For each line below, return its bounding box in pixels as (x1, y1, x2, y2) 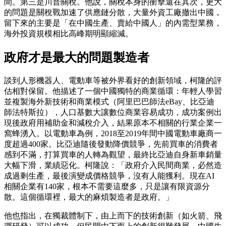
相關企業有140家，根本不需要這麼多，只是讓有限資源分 (4, 182, 210, 191)
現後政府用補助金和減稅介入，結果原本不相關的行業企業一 (4, 118, 222, 127)
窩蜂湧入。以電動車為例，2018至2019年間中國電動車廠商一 (4, 129, 222, 138)
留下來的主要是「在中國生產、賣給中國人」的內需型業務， (4, 18, 222, 27)
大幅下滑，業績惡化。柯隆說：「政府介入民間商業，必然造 (4, 160, 222, 169)
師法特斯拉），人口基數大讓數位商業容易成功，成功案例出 (4, 107, 222, 117)
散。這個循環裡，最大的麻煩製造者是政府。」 (4, 192, 174, 201)
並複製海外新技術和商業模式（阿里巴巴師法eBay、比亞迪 (4, 97, 214, 106)
